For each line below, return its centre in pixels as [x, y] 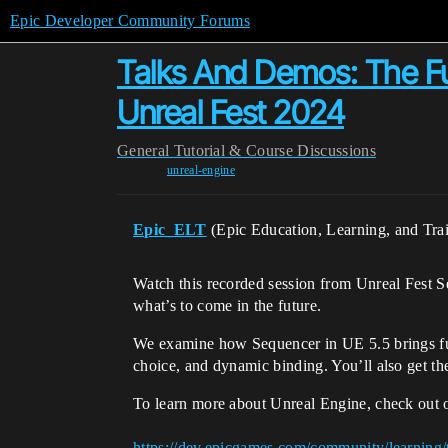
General [143, 150]
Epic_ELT [170, 229]
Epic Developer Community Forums [130, 20]
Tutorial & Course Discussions [274, 150]
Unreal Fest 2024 [230, 112]
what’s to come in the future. [227, 305]
